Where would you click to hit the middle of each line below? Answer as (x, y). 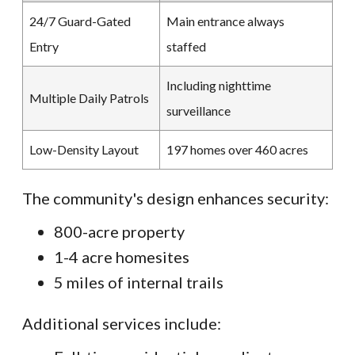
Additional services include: (122, 324)
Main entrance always (225, 21)
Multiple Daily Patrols (89, 98)
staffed (186, 47)
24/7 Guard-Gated (80, 21)
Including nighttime (219, 86)
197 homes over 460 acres (237, 150)
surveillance (198, 111)
